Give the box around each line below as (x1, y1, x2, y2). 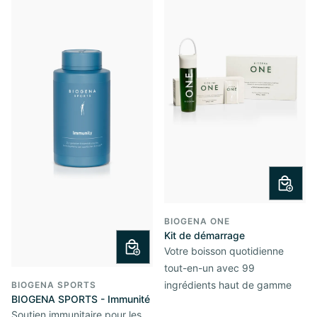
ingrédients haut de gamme (164, 278, 292, 291)
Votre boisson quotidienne (164, 244, 284, 257)
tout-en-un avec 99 (164, 261, 255, 274)
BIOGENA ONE (164, 215, 230, 226)
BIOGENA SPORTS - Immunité (11, 292, 150, 305)
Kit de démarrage (164, 229, 245, 241)
